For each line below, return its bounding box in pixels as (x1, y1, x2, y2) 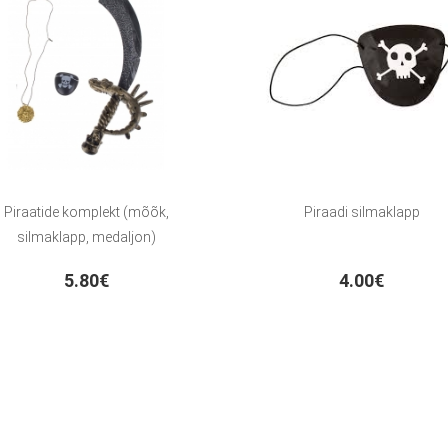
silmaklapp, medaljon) (17, 229, 156, 245)
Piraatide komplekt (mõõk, (4, 204, 169, 220)
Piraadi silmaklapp (303, 204, 420, 220)
